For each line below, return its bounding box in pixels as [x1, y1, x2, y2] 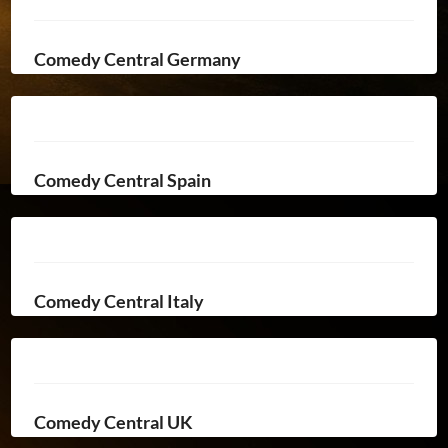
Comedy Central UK [33, 410, 193, 433]
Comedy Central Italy [33, 289, 204, 312]
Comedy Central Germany [33, 47, 241, 70]
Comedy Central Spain [33, 168, 211, 191]
